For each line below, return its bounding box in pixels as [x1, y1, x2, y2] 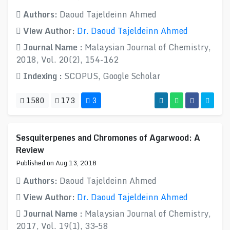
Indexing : [21, 69, 64, 83]
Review [16, 143, 44, 157]
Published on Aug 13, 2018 [16, 158, 97, 168]
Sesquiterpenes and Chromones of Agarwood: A [16, 131, 200, 144]
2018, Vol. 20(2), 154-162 [16, 53, 119, 66]
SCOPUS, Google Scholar [64, 69, 160, 83]
